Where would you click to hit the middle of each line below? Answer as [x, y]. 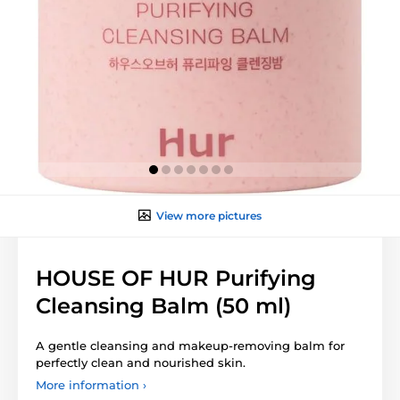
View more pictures [209, 215]
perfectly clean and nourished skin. [141, 362]
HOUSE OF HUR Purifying [176, 278]
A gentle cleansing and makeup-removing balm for [190, 345]
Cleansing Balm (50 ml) [163, 305]
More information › [91, 384]
